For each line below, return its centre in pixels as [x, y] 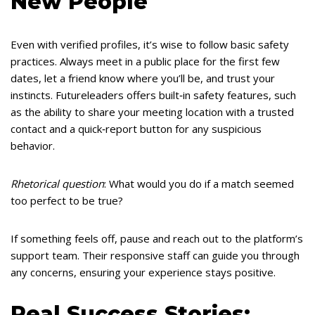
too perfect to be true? [67, 200]
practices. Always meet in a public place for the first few [145, 61]
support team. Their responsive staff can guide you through [155, 255]
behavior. [33, 146]
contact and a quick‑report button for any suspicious [136, 129]
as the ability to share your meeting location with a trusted [152, 112]
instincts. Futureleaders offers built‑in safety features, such [153, 95]
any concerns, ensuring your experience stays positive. [143, 272]
